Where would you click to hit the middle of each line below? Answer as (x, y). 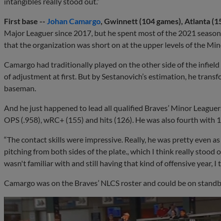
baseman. (20, 88)
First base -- (25, 21)
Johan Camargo (74, 21)
